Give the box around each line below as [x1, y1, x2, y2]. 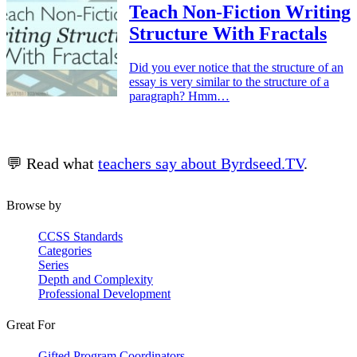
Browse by [6, 198, 61, 212]
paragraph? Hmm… [129, 88, 229, 103]
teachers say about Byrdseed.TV [98, 154, 304, 172]
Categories [38, 243, 92, 257]
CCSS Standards [38, 229, 123, 243]
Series [38, 257, 69, 272]
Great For [6, 318, 55, 332]
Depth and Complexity [38, 272, 153, 286]
